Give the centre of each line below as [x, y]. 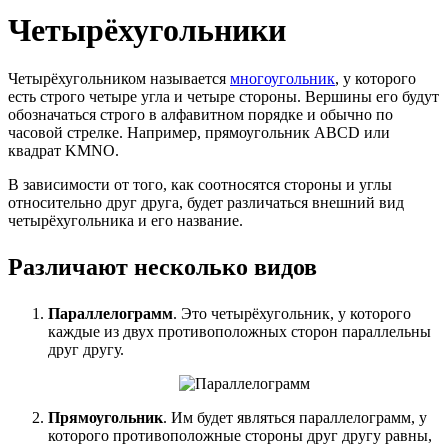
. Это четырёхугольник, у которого [292, 314]
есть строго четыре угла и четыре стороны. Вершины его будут [223, 97]
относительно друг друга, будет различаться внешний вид [206, 203]
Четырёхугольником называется [119, 79]
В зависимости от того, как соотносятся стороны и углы [200, 185]
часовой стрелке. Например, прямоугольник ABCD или [199, 133]
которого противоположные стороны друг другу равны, [240, 436]
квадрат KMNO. [63, 151]
